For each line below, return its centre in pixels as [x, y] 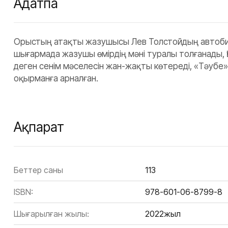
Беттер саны [38, 170]
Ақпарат [39, 127]
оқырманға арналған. [56, 79]
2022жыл [163, 214]
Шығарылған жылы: [51, 214]
